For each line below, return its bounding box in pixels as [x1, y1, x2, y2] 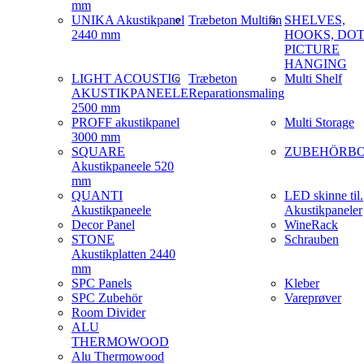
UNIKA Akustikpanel [71, 12, 184, 27]
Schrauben [284, 232, 339, 246]
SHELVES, [284, 12, 345, 27]
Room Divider [71, 305, 145, 319]
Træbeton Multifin [188, 12, 282, 27]
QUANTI [71, 188, 123, 202]
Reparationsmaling [188, 85, 284, 100]
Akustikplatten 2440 [71, 246, 175, 261]
